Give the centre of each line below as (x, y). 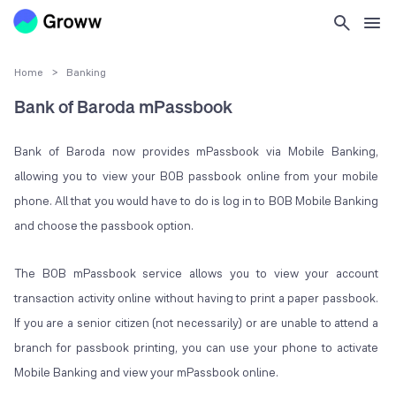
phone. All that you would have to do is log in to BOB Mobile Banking (197, 201)
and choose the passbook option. (104, 226)
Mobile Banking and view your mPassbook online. (146, 373)
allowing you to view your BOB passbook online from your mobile (197, 176)
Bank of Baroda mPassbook (123, 107)
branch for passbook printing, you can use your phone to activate (197, 348)
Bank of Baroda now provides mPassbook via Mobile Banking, (197, 152)
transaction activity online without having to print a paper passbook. (197, 298)
